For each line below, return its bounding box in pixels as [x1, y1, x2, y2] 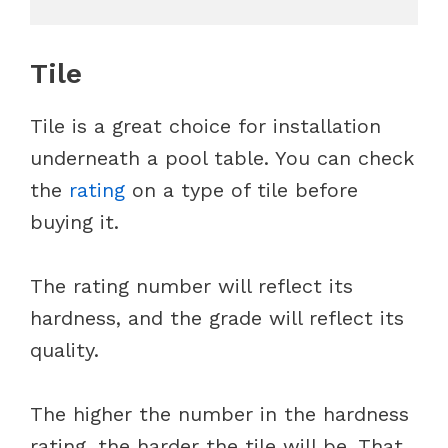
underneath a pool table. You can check [30, 145, 414, 170]
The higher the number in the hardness [30, 401, 409, 426]
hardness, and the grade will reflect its [30, 305, 404, 330]
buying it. [30, 209, 119, 234]
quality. [30, 337, 113, 362]
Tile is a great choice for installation [30, 113, 381, 138]
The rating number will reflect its [30, 273, 353, 298]
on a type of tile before [125, 177, 358, 202]
